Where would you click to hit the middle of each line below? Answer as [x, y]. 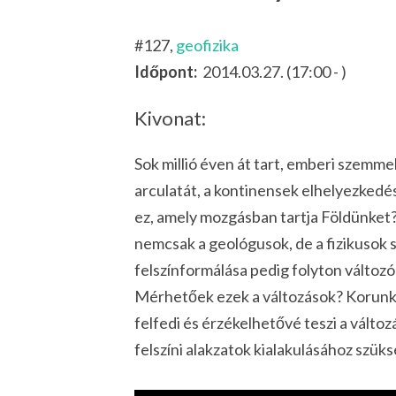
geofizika [207, 46]
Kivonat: [170, 118]
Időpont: [167, 72]
